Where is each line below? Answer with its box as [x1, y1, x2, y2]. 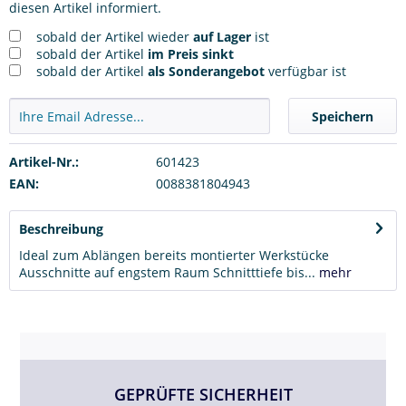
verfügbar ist [265, 62, 346, 80]
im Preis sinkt [148, 44, 234, 63]
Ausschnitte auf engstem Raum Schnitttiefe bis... [19, 263, 315, 281]
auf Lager [193, 27, 251, 45]
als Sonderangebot [148, 62, 265, 80]
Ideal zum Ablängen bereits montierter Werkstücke [19, 246, 329, 264]
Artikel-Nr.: [9, 152, 79, 170]
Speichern [312, 107, 373, 125]
